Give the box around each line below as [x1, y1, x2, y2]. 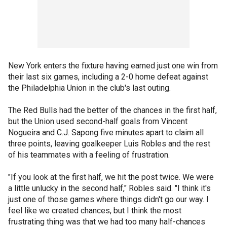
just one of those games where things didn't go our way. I [8, 195, 209, 204]
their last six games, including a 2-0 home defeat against [8, 72, 208, 82]
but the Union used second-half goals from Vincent [8, 117, 187, 126]
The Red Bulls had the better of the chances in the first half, [8, 105, 217, 115]
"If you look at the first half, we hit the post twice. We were [8, 172, 214, 182]
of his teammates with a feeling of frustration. [8, 150, 170, 160]
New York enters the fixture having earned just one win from [8, 61, 218, 70]
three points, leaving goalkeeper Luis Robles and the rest [8, 139, 210, 148]
